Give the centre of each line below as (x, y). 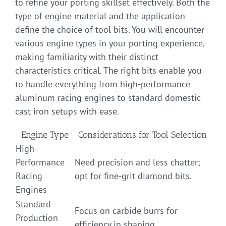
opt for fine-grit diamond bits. (133, 176)
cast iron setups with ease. (67, 111)
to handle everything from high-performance (103, 84)
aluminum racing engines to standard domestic (108, 97)
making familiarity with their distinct (87, 56)
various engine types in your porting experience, (110, 43)
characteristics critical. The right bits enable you (108, 70)
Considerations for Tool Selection (143, 134)
